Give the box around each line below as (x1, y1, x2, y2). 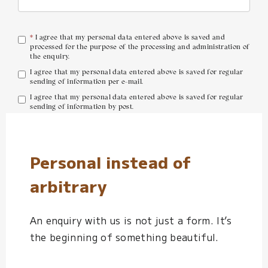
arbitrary (29, 174, 106, 198)
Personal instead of (29, 150, 191, 174)
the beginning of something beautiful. (29, 229, 219, 244)
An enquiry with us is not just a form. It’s (29, 212, 232, 227)
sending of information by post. (30, 103, 134, 111)
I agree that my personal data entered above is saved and (33, 34, 226, 41)
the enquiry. (30, 53, 70, 60)
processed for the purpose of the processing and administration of (30, 44, 250, 51)
